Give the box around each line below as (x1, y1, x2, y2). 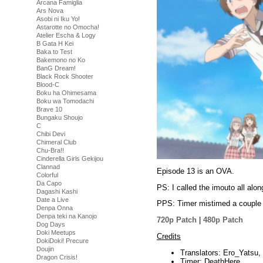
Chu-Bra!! (36, 147, 64, 154)
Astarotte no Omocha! (36, 23, 99, 31)
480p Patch (203, 215, 243, 225)
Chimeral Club (36, 139, 76, 146)
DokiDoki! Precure (36, 237, 89, 244)
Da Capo (36, 180, 62, 187)
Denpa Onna (36, 204, 73, 211)
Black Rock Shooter (36, 73, 93, 80)
